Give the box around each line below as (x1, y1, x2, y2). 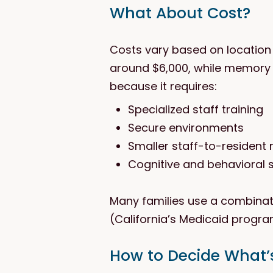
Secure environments (127, 119, 244, 135)
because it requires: (109, 78, 217, 94)
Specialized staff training (127, 101, 263, 117)
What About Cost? (109, 2, 250, 24)
